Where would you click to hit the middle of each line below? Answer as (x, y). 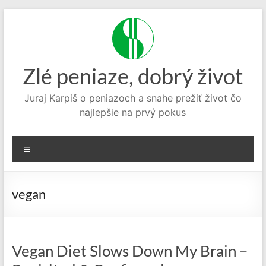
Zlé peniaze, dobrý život (133, 76)
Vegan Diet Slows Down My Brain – (129, 251)
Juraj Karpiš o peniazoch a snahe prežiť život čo (133, 98)
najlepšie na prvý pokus (133, 112)
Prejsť (16, 14)
